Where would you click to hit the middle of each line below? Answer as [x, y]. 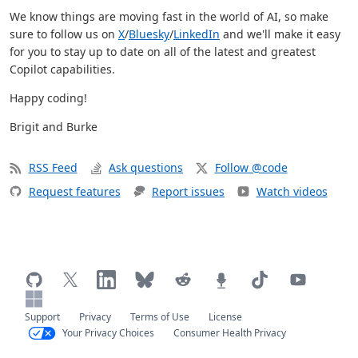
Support [42, 317]
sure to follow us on [64, 34]
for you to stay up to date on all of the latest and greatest [163, 51]
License [225, 317]
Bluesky [149, 34]
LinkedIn [197, 34]
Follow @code [251, 168]
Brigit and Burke [54, 126]
